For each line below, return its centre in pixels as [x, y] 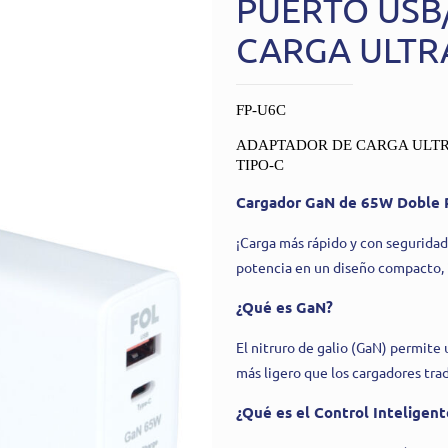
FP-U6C [261, 109]
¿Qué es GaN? [284, 306]
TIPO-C [260, 164]
